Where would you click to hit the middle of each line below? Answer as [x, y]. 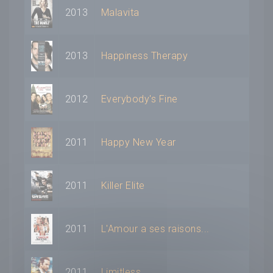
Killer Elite [123, 185]
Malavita [120, 12]
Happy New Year [139, 142]
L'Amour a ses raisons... [155, 229]
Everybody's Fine [140, 99]
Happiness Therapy [145, 55]
